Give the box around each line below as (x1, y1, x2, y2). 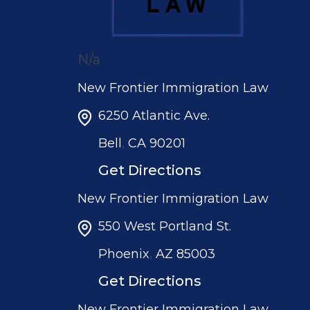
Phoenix (98, 246, 149, 262)
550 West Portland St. (98, 218, 231, 234)
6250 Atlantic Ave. (98, 107, 210, 123)
